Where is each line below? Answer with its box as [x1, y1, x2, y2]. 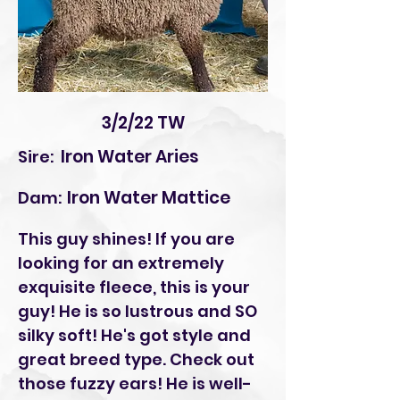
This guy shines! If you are [18, 228, 235, 251]
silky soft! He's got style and [18, 324, 251, 347]
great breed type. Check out [18, 348, 254, 371]
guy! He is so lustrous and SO [18, 300, 257, 323]
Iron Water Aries [61, 145, 199, 170]
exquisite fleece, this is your [18, 276, 250, 299]
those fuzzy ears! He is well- [18, 372, 252, 396]
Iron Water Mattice [67, 186, 230, 211]
